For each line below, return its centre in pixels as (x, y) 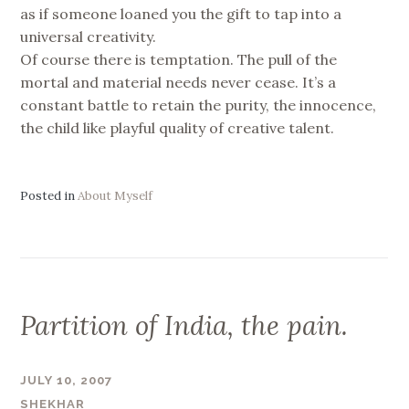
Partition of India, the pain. (184, 326)
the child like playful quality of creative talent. (178, 128)
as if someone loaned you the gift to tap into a (181, 14)
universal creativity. (89, 37)
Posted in (49, 196)
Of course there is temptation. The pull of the (179, 60)
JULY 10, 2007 (67, 380)
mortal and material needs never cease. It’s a (178, 83)
